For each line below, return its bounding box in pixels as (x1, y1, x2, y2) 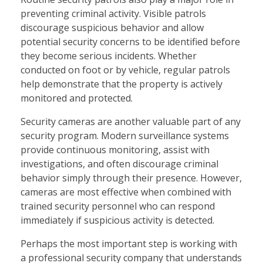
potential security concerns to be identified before (21, 35, 240, 48)
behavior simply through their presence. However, (21, 171, 242, 184)
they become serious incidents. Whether (21, 49, 197, 62)
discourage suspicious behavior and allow (21, 21, 204, 34)
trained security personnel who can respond (21, 199, 215, 213)
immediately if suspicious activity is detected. (21, 213, 214, 227)
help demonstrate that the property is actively (21, 77, 222, 90)
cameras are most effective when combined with (21, 185, 231, 198)
